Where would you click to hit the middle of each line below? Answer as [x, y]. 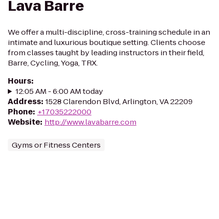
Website [24, 122]
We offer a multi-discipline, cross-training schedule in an [109, 32]
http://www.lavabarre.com [90, 122]
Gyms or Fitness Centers [56, 145]
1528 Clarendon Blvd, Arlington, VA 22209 [119, 101]
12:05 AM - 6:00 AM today [59, 91]
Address [24, 101]
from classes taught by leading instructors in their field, [106, 53]
